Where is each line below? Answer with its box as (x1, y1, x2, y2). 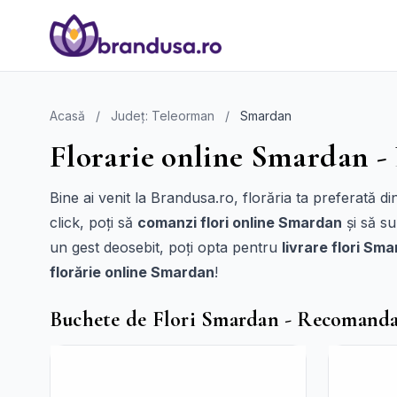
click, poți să (50, 214, 137, 231)
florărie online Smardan (50, 263, 214, 281)
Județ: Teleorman (111, 108, 214, 123)
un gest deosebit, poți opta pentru (50, 238, 282, 256)
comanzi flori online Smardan (137, 214, 342, 231)
